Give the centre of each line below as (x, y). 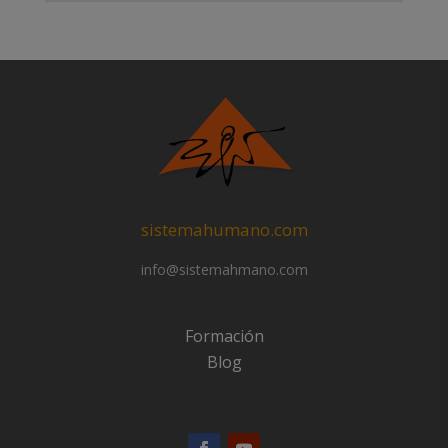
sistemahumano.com (224, 230)
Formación (224, 335)
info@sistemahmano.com (224, 270)
